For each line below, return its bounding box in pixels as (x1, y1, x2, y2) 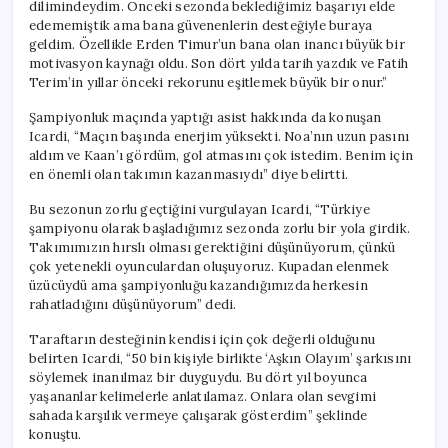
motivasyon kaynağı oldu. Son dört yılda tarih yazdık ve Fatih (29, 54, 409, 72)
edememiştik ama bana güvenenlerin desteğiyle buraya (29, 16, 373, 34)
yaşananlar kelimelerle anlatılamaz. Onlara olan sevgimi (29, 387, 377, 405)
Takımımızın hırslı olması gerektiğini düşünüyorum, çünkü (29, 238, 396, 256)
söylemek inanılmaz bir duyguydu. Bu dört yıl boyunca (29, 368, 368, 386)
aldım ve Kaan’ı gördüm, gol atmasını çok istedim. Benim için (29, 146, 414, 164)
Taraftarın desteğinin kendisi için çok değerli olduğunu (29, 330, 376, 348)
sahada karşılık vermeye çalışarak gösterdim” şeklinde (29, 406, 368, 424)
